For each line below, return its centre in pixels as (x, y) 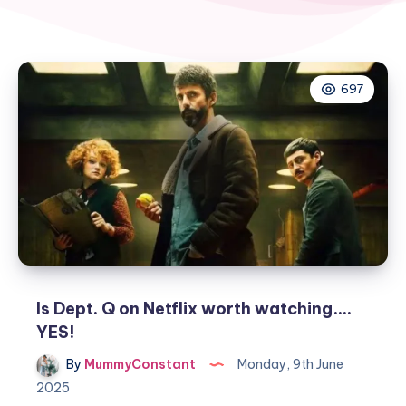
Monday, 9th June (289, 365)
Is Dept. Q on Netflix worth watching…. (194, 309)
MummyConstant (139, 365)
